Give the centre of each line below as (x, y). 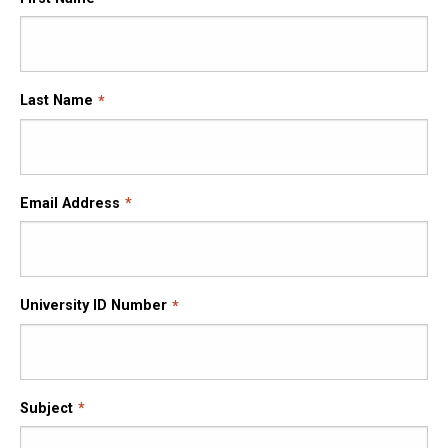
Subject (46, 408)
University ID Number (93, 306)
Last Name (56, 101)
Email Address (70, 203)
